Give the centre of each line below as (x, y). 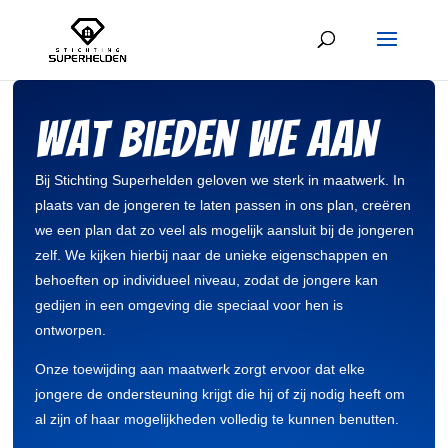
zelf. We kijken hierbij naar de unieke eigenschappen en (211, 254)
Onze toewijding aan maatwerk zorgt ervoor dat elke (199, 368)
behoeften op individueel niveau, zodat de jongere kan (206, 279)
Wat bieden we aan (205, 139)
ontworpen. (70, 329)
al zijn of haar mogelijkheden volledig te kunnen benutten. (216, 418)
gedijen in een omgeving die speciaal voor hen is (188, 304)
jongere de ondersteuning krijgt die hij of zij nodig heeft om (219, 393)
